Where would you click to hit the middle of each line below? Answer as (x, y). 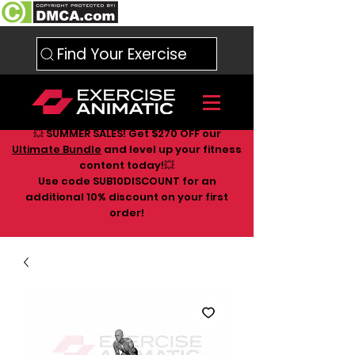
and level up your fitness (172, 149)
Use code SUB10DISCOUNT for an (127, 181)
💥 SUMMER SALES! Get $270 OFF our (127, 134)
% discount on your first (163, 197)
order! (127, 213)
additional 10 (61, 197)
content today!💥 (127, 165)
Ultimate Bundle (57, 149)
